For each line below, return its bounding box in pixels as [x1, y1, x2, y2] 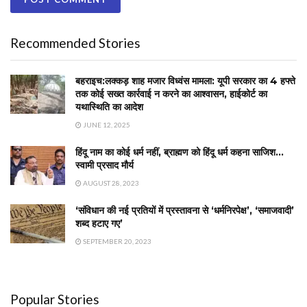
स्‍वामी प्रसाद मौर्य [75, 158, 134, 171]
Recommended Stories [10, 34, 140, 51]
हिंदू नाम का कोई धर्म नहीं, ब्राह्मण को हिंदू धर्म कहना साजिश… [75, 145, 284, 158]
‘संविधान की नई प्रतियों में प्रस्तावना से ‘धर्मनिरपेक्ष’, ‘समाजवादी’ [75, 204, 294, 217]
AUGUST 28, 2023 [82, 178, 139, 187]
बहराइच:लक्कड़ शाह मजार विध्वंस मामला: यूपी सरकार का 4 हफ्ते [75, 74, 295, 87]
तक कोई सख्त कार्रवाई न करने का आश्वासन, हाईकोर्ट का [75, 87, 267, 100]
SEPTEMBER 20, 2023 [82, 236, 151, 245]
